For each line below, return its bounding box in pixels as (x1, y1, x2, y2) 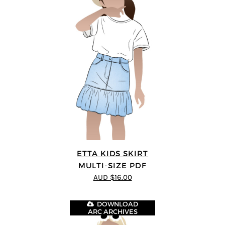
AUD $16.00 (93, 173, 132, 182)
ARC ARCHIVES (87, 208, 138, 216)
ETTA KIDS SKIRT (76, 148, 149, 158)
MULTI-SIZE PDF (78, 160, 147, 170)
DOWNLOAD (97, 200, 139, 208)
